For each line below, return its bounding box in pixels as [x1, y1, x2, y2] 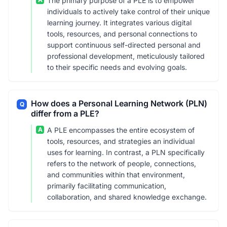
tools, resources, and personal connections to [47, 29, 197, 38]
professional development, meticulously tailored [47, 52, 205, 60]
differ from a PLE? [31, 108, 99, 119]
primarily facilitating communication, [47, 181, 166, 190]
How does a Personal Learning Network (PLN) [31, 98, 207, 108]
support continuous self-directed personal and [47, 41, 201, 49]
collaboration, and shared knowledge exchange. [47, 193, 207, 201]
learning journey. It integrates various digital [47, 18, 192, 27]
